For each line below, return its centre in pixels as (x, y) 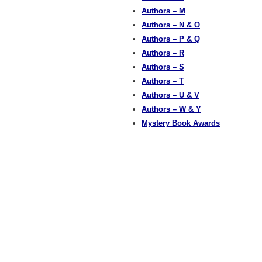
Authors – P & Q (171, 39)
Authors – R (163, 53)
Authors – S (163, 67)
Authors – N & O (171, 25)
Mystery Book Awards (181, 123)
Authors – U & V (170, 95)
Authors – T (163, 81)
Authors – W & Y (171, 109)
